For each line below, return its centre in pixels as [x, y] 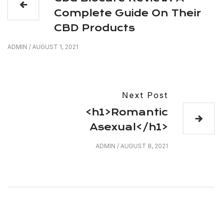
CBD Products [94, 28]
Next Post [145, 95]
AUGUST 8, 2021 [144, 146]
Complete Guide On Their [128, 13]
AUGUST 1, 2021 [55, 47]
